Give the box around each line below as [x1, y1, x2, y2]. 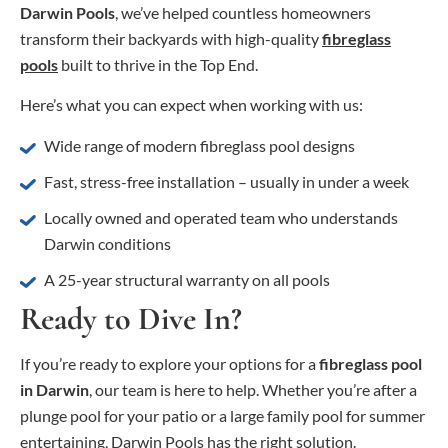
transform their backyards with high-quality [20, 28, 322, 48]
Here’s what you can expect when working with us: [20, 95, 363, 115]
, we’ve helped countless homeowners [115, 2, 371, 22]
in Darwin [20, 379, 89, 399]
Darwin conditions [44, 233, 171, 253]
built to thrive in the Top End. [58, 54, 258, 74]
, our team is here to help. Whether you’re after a [89, 379, 417, 399]
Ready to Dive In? [20, 298, 242, 338]
